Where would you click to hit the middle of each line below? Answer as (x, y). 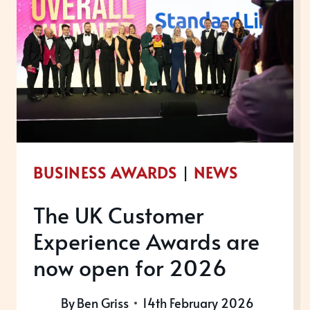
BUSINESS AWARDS (106, 172)
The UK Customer (118, 214)
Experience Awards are (146, 240)
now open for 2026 (130, 267)
